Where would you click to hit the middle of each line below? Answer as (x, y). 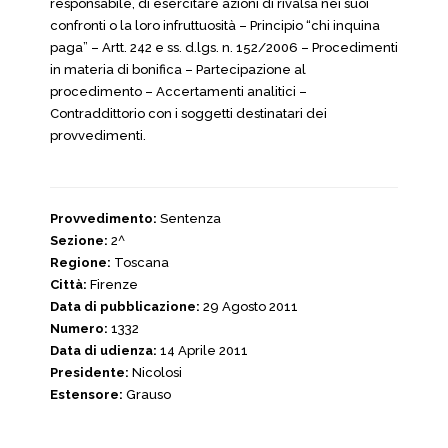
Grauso (147, 394)
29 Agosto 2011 (249, 306)
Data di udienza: (103, 350)
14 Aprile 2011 (202, 350)
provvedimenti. (98, 135)
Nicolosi (155, 372)
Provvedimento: (103, 218)
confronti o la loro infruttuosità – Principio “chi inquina (215, 25)
